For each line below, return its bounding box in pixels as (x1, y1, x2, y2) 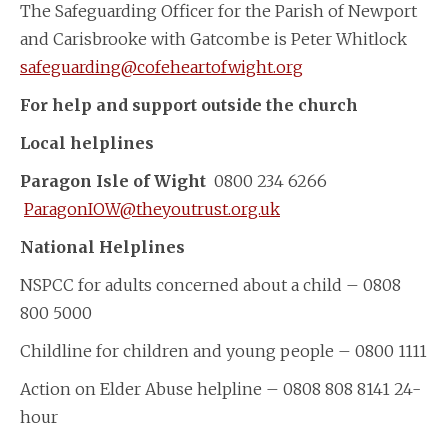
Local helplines (20, 132, 154, 153)
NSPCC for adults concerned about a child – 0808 (20, 274, 401, 295)
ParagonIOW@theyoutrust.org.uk (24, 198, 280, 219)
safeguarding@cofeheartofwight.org (20, 56, 303, 77)
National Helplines (20, 236, 185, 257)
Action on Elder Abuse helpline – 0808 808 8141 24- (20, 378, 421, 399)
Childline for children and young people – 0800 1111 (20, 340, 427, 361)
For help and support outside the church (20, 94, 362, 115)
